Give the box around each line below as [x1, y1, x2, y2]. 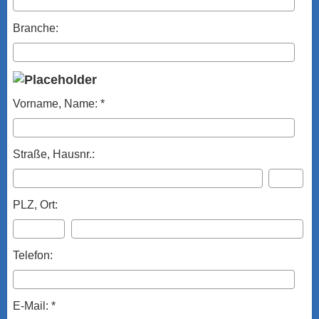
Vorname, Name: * [13, 97, 105, 110]
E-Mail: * [13, 299, 56, 313]
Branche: [13, 21, 58, 35]
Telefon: [13, 249, 53, 262]
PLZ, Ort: [13, 198, 58, 211]
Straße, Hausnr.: [13, 147, 95, 161]
